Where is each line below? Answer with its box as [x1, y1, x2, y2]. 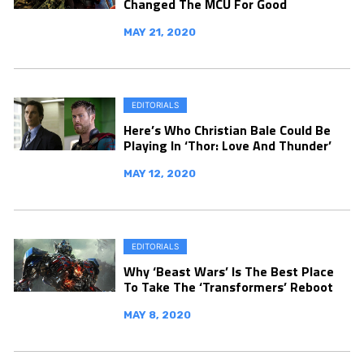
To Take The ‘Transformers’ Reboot [123, 276, 333, 297]
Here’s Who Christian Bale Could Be [123, 119, 331, 140]
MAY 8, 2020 [123, 308, 191, 321]
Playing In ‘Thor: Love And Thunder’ [123, 135, 331, 155]
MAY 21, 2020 [123, 25, 196, 38]
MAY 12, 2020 [123, 167, 196, 180]
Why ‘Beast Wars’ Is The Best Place [123, 261, 334, 281]
